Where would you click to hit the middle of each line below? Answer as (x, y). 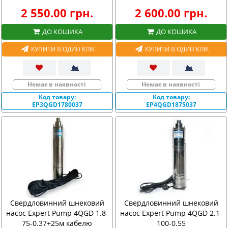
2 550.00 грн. (57, 13)
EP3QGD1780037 (57, 104)
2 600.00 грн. (171, 13)
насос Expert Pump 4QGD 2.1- (171, 213)
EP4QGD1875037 (171, 104)
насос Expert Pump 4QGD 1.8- (57, 213)
